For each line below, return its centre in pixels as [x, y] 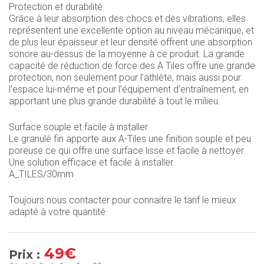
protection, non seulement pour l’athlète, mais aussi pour [125, 77]
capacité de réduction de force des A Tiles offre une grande [132, 65]
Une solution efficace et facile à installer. [92, 162]
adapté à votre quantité [57, 212]
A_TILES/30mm [41, 174]
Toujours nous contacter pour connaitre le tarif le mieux [123, 200]
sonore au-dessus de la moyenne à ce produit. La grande [127, 54]
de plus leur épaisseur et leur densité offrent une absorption [131, 42]
